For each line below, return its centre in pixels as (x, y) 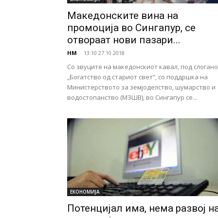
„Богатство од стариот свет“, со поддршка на (137, 77)
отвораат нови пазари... (124, 40)
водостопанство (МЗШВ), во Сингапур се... (132, 97)
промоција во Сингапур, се (131, 28)
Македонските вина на (123, 16)
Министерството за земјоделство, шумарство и (141, 87)
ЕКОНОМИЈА (85, 192)
